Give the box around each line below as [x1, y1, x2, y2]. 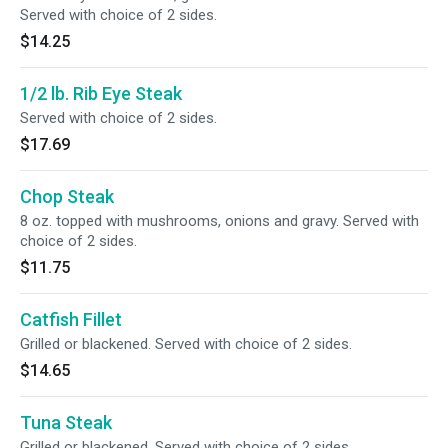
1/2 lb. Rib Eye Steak [20, 83, 182, 104]
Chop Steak [20, 186, 114, 207]
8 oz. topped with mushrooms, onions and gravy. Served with [20, 212, 419, 230]
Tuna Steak [20, 412, 112, 433]
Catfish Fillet [20, 309, 122, 330]
